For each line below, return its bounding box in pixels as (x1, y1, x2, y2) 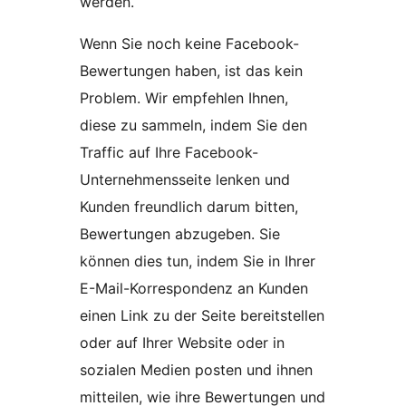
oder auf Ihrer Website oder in (80, 333, 285, 352)
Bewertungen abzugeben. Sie (80, 224, 280, 243)
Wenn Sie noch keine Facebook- (80, 34, 299, 53)
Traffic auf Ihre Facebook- (80, 142, 258, 161)
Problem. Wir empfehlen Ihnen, (80, 88, 288, 107)
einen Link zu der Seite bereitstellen (80, 305, 324, 324)
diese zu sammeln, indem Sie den (80, 115, 307, 134)
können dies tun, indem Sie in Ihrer (80, 251, 315, 270)
